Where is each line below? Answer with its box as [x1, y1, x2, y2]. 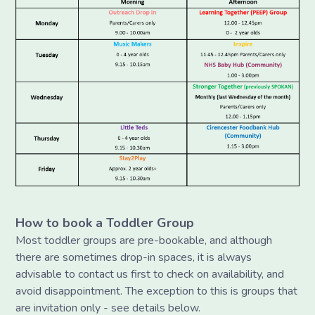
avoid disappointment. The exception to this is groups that [15, 283, 298, 299]
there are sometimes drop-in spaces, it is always [15, 249, 252, 265]
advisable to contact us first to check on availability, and [15, 266, 285, 282]
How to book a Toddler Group [15, 214, 195, 231]
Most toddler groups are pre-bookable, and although [15, 232, 273, 248]
